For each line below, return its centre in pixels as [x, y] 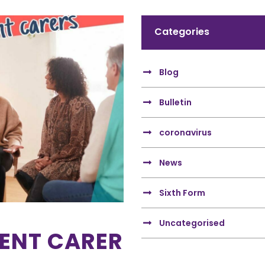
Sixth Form [182, 193]
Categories [182, 32]
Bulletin [175, 102]
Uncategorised [192, 223]
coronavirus [185, 132]
